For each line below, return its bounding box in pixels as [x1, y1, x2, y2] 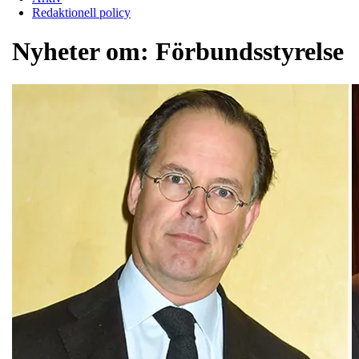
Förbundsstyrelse [155, 37, 344, 67]
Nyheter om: [12, 37, 155, 67]
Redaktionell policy [32, 5, 131, 19]
